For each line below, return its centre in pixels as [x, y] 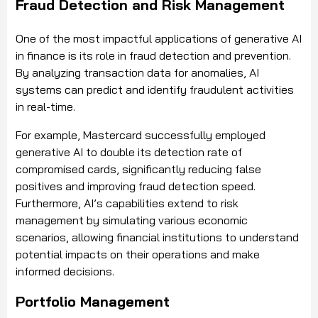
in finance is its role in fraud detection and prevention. [153, 56]
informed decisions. [65, 272]
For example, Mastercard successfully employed [141, 135]
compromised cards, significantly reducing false [138, 169]
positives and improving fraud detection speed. [136, 186]
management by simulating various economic [132, 220]
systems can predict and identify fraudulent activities [155, 90]
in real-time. [47, 107]
